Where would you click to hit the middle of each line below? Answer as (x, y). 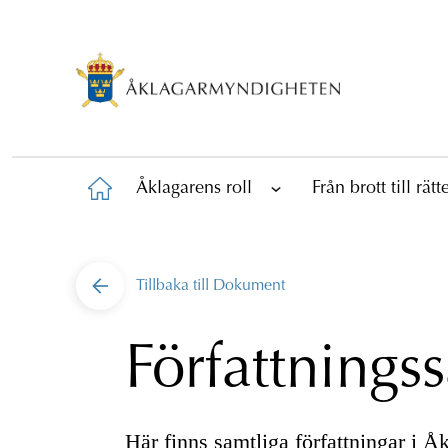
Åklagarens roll (194, 188)
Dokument (249, 285)
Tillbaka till (174, 285)
